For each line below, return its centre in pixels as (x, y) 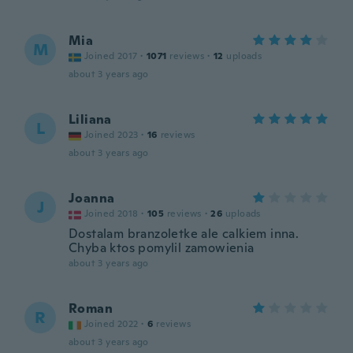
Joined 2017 (111, 56)
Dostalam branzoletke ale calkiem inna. (184, 234)
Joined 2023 (111, 135)
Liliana (90, 119)
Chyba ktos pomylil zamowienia (162, 248)
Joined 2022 (111, 324)
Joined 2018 (111, 214)
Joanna (92, 198)
